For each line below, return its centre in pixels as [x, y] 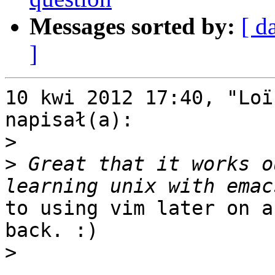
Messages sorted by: [132, 26]
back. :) [52, 230]
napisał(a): [69, 120]
